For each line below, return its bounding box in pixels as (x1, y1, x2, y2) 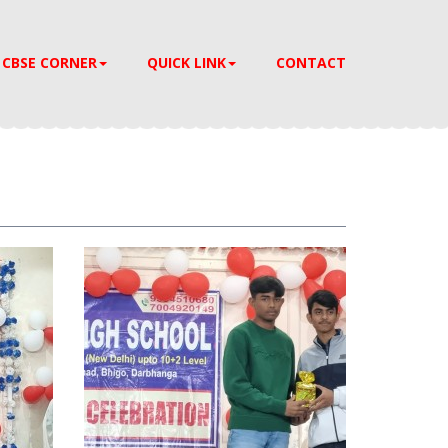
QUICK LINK (147, 53, 226, 72)
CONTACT (276, 53, 346, 72)
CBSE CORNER (2, 53, 97, 72)
